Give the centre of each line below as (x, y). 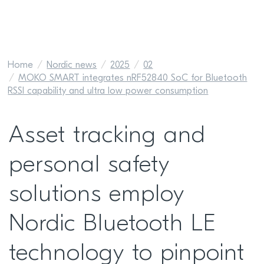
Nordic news (72, 65)
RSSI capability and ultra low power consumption (108, 91)
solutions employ (97, 195)
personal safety (89, 166)
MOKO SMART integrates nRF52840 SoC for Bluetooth (133, 78)
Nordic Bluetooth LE (112, 225)
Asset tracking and (107, 136)
